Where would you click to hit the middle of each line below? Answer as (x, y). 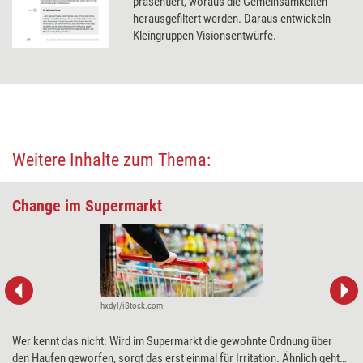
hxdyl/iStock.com (132, 306)
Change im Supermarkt (87, 205)
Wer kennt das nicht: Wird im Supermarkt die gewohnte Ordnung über (172, 342)
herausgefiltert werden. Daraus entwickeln (232, 18)
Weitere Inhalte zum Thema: (111, 160)
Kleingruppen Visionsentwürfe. (205, 35)
